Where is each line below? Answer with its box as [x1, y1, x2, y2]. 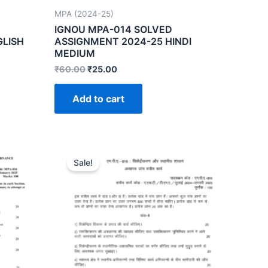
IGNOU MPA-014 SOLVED [54, 23, 172, 35]
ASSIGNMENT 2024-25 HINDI [54, 35, 191, 47]
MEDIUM [54, 47, 95, 59]
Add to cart [72, 92, 124, 105]
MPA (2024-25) [54, 8, 114, 19]
